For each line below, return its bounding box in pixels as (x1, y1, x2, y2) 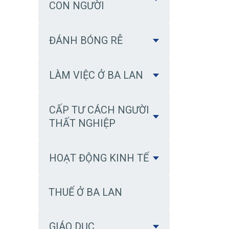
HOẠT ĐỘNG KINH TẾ (49, 152, 149, 164)
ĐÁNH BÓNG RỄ (49, 34, 123, 47)
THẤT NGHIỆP (49, 117, 116, 129)
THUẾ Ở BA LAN (49, 186, 122, 198)
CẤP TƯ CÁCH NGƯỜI (49, 104, 149, 116)
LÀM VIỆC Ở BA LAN (49, 69, 143, 81)
